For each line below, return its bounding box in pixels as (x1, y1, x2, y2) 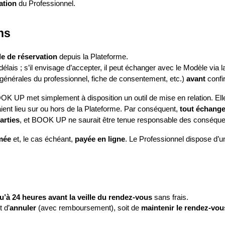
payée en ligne (75, 135, 125, 143)
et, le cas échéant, (11, 135, 75, 143)
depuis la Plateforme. (57, 53, 128, 61)
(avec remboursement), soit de (36, 203, 141, 212)
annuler (10, 203, 36, 212)
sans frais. (152, 193, 188, 201)
